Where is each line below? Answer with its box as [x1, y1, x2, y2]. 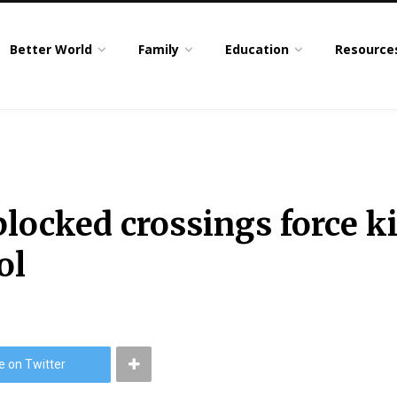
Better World [10, 41, 93, 58]
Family [138, 41, 180, 58]
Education [225, 41, 290, 58]
